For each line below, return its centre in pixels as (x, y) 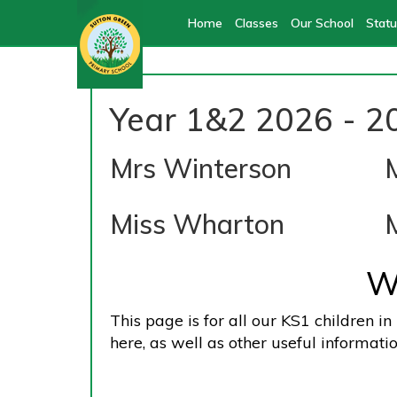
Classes (256, 23)
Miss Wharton (197, 224)
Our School (322, 23)
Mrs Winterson (201, 168)
